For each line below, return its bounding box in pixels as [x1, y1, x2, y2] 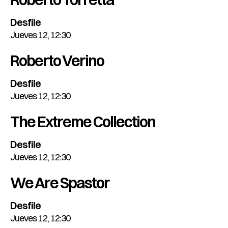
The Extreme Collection [10, 112, 155, 132]
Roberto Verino [10, 51, 104, 71]
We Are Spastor [10, 174, 109, 193]
